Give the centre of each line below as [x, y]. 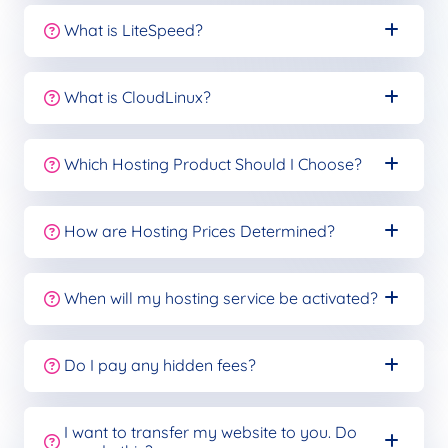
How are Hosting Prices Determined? [199, 231]
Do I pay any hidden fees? [160, 365]
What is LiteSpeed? [133, 30]
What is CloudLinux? [137, 97]
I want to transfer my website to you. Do [210, 431]
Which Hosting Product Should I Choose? [213, 164]
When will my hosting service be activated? [221, 298]
